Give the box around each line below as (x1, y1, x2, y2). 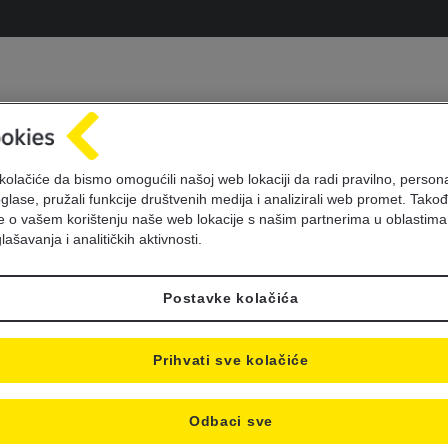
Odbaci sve (189, 414, 273, 430)
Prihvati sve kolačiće (153, 353, 309, 369)
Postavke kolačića (163, 291, 299, 307)
